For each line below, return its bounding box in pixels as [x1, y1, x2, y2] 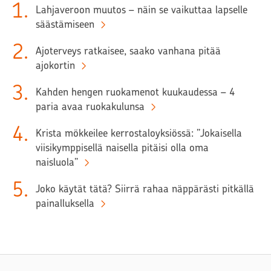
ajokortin [36, 59, 75, 72]
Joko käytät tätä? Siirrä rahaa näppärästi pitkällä [36, 183, 254, 195]
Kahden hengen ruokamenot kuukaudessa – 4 [36, 86, 235, 99]
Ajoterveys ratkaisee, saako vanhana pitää [36, 45, 221, 57]
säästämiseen [36, 18, 94, 31]
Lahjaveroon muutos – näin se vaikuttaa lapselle [36, 4, 247, 16]
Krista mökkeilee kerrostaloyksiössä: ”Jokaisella [36, 127, 242, 140]
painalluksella [36, 197, 94, 210]
